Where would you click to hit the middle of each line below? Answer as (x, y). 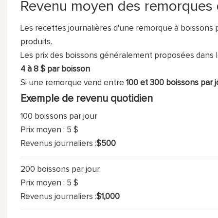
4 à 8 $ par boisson (55, 69)
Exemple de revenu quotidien (86, 98)
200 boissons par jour (60, 169)
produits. (36, 42)
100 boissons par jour (59, 116)
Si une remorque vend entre (73, 83)
